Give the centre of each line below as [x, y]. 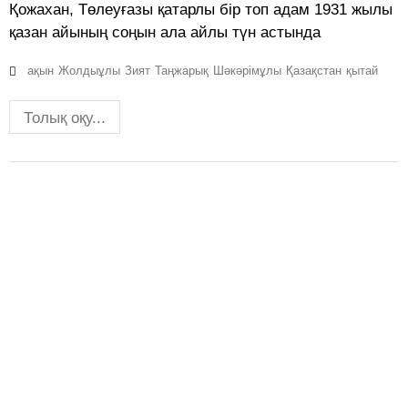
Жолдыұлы [89, 71]
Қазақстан [314, 71]
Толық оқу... [65, 118]
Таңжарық [182, 71]
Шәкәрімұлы [247, 71]
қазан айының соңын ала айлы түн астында [165, 33]
